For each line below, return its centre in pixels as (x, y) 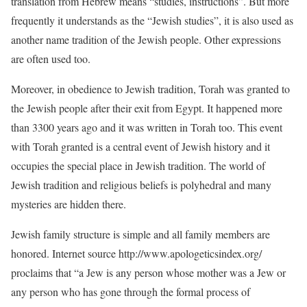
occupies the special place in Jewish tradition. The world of (138, 165)
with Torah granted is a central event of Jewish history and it (140, 146)
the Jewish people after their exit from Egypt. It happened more (147, 108)
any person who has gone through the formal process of (131, 292)
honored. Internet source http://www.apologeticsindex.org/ (136, 253)
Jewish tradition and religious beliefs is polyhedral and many (141, 185)
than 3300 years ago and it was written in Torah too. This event (147, 127)
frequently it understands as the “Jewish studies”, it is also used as (152, 20)
